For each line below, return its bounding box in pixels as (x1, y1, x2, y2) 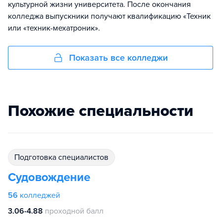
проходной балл (45, 206, 104, 216)
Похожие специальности (8, 102, 193, 120)
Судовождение (8, 170, 90, 184)
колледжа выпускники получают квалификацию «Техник (8, 11, 211, 21)
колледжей (20, 190, 60, 200)
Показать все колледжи (69, 52, 168, 63)
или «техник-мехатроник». (8, 23, 100, 33)
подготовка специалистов (20, 152, 109, 162)
